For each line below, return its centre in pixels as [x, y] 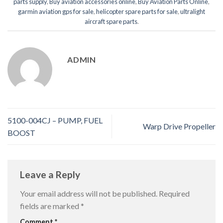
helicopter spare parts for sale [137, 12]
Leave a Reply [51, 175]
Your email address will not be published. [89, 193]
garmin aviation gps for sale [56, 12]
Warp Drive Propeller [179, 126]
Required [174, 193]
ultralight [193, 12]
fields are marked [50, 206]
